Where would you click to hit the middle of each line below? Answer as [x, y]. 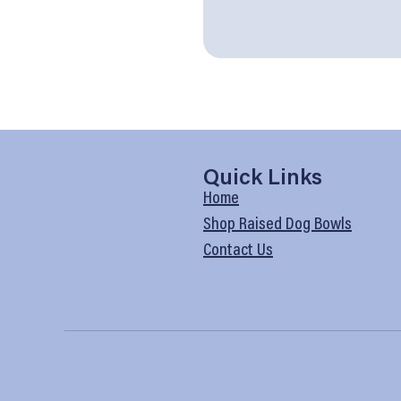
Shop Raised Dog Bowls [277, 222]
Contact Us [238, 247]
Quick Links [263, 175]
